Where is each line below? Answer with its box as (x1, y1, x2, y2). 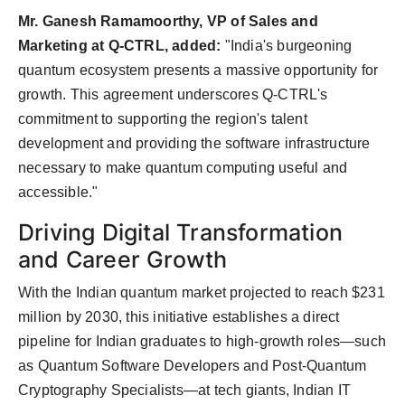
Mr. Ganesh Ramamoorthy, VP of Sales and (18, 14, 318, 30)
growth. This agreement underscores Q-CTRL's (18, 87, 328, 103)
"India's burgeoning (224, 38, 353, 54)
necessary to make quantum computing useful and (18, 160, 348, 176)
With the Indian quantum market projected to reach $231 (18, 285, 385, 301)
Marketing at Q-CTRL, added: (18, 38, 225, 54)
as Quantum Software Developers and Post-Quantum (18, 358, 367, 374)
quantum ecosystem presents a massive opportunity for (18, 62, 379, 79)
